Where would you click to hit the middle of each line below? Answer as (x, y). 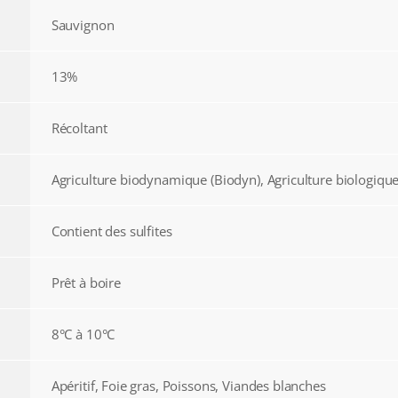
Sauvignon (83, 25)
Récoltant (79, 128)
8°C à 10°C (83, 334)
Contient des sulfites (111, 231)
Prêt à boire (86, 283)
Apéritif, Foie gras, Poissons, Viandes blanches (188, 386)
